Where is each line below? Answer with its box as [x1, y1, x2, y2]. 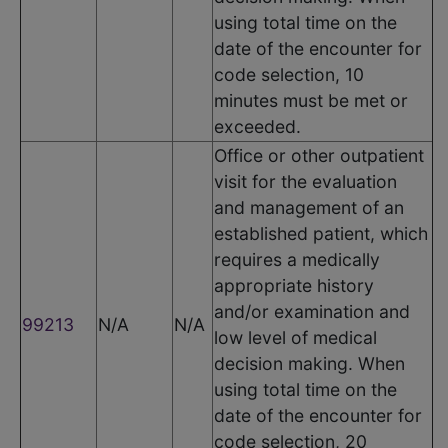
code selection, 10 [214, 63, 364, 85]
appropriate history [214, 274, 374, 296]
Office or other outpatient [214, 144, 424, 166]
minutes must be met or [214, 89, 408, 111]
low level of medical [214, 326, 377, 348]
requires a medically [214, 248, 380, 270]
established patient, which [214, 222, 428, 244]
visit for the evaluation [214, 170, 397, 192]
